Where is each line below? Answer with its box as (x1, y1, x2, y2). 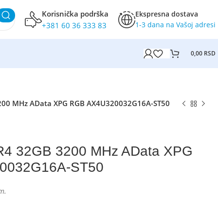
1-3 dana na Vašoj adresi (135, 20, 216, 29)
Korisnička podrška (42, 9, 109, 18)
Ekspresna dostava (135, 9, 198, 18)
